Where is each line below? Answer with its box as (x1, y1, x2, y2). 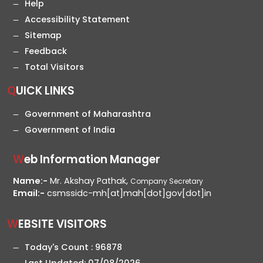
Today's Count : (25, 241, 95, 254)
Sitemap (25, 29, 62, 42)
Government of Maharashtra (25, 108, 151, 120)
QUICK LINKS (16, 83, 75, 99)
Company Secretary (130, 176, 203, 187)
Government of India (25, 124, 115, 136)
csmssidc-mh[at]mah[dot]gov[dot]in (45, 187, 211, 200)
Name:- (13, 175, 48, 187)
